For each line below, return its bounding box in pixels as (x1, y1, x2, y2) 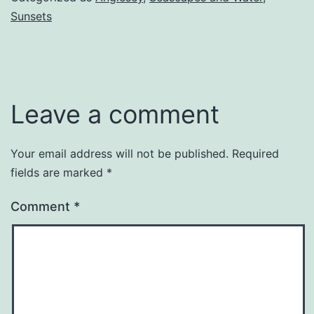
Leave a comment (11, 99, 219, 130)
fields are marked (11, 165, 107, 180)
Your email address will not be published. (11, 146, 228, 161)
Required (232, 146, 279, 161)
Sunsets (11, 9, 52, 24)
